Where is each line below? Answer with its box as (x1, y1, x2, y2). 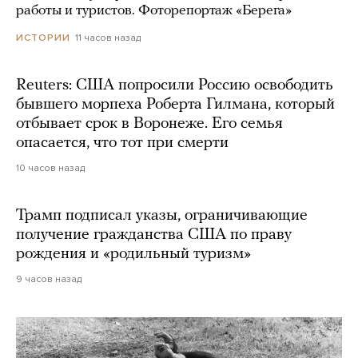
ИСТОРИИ (16, 31, 70, 43)
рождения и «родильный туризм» (16, 245, 251, 262)
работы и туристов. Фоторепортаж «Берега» (16, 2, 292, 18)
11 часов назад (75, 31, 141, 43)
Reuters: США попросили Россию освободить (16, 77, 333, 93)
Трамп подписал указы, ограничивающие (16, 207, 308, 224)
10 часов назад (16, 161, 85, 173)
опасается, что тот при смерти (16, 134, 229, 151)
